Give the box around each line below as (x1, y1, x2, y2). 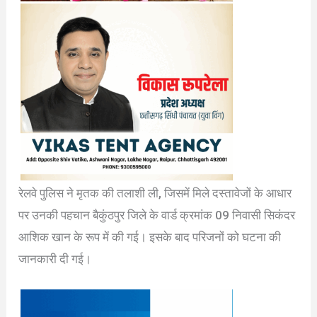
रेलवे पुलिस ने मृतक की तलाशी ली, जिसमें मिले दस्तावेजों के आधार (18, 186, 292, 201)
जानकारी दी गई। (18, 252, 92, 267)
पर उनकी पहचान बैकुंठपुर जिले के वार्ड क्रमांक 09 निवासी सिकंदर (18, 208, 296, 223)
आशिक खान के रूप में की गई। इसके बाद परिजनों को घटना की (18, 230, 282, 245)
